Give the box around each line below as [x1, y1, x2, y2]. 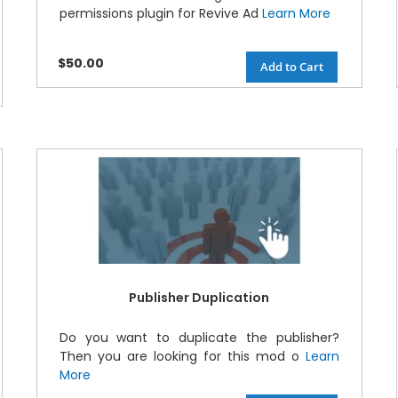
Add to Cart [259, 59, 323, 76]
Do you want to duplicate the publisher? [59, 329, 339, 347]
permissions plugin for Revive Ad [59, 4, 262, 23]
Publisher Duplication [129, 289, 270, 307]
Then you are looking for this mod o [59, 347, 306, 366]
